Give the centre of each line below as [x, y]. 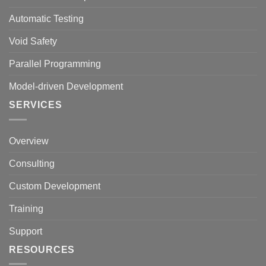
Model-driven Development [66, 86]
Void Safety [33, 41]
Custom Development [55, 186]
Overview [29, 141]
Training [26, 208]
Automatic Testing [46, 18]
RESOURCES [42, 249]
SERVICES [36, 104]
